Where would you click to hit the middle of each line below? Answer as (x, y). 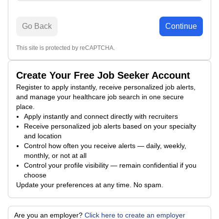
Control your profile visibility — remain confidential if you (110, 165)
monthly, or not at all (55, 155)
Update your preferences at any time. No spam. (90, 185)
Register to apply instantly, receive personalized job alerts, (106, 87)
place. (25, 107)
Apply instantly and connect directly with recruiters (101, 116)
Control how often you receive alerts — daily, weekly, (105, 146)
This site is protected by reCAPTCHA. (66, 48)
